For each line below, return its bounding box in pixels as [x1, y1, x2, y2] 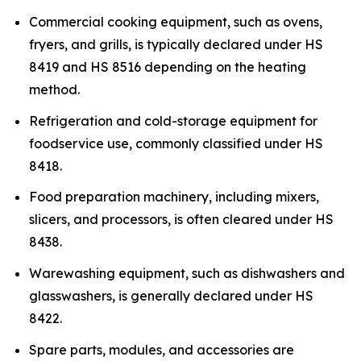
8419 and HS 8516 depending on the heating [29, 58, 306, 75]
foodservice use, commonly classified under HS [29, 135, 323, 151]
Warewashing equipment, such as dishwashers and [29, 264, 345, 281]
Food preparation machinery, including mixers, [29, 189, 319, 205]
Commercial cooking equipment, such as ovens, [29, 13, 322, 30]
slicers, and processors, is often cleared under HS [29, 211, 334, 228]
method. [29, 81, 80, 98]
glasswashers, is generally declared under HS [29, 287, 313, 304]
